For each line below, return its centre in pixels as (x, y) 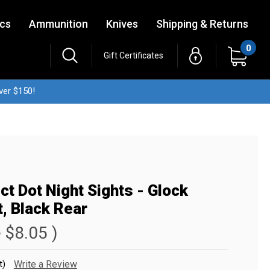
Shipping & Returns (202, 24)
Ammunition (58, 24)
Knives (122, 24)
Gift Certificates (133, 55)
